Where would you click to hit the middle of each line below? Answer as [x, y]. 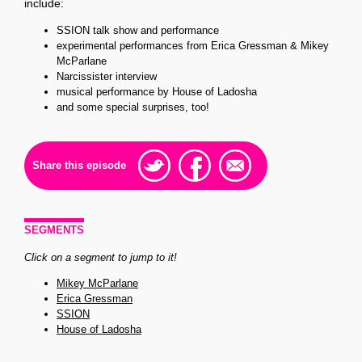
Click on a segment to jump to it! [101, 258]
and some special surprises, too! [133, 107]
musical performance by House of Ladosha [157, 92]
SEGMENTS [54, 230]
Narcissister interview [107, 77]
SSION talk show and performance [138, 31]
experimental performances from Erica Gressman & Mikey [193, 46]
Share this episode [79, 166]
